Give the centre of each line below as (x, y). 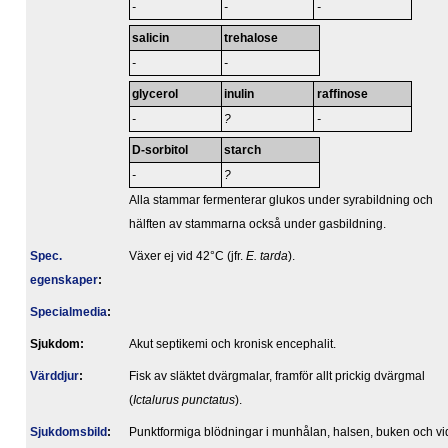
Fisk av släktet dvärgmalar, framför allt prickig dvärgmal (277, 376)
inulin (239, 94)
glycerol (155, 94)
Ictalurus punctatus (184, 400)
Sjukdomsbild (68, 432)
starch (243, 150)
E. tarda (267, 256)
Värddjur (54, 376)
